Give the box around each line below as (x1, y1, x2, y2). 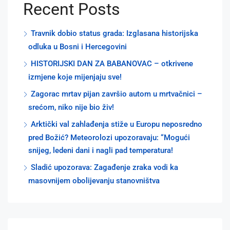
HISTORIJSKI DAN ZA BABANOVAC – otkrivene (31, 59, 193, 68)
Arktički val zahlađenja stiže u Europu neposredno (31, 119, 202, 129)
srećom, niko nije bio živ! (28, 102, 114, 112)
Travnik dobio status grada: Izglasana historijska (31, 28, 198, 38)
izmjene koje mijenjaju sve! (28, 72, 122, 82)
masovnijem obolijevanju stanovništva (28, 176, 160, 185)
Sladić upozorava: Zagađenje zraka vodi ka (31, 162, 178, 172)
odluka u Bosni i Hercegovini (28, 42, 127, 51)
